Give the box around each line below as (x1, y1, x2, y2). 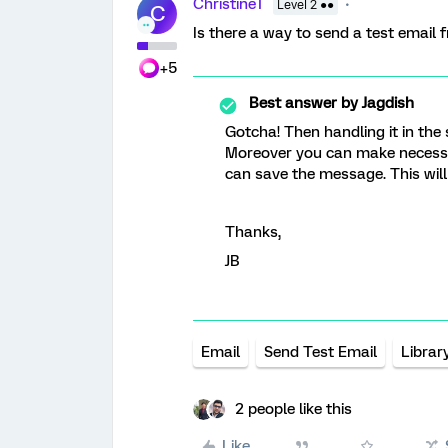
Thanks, (225, 223, 281, 241)
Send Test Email (264, 343, 377, 361)
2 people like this (235, 400, 352, 418)
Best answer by (249, 94, 358, 112)
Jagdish (358, 94, 414, 112)
